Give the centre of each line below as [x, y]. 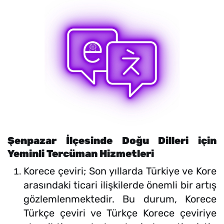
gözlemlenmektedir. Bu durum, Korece [120, 199]
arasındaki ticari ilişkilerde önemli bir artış [120, 185]
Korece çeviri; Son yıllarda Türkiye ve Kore [120, 171]
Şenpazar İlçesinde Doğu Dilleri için [112, 141]
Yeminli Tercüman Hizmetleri [81, 154]
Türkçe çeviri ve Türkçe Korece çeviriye [120, 213]
